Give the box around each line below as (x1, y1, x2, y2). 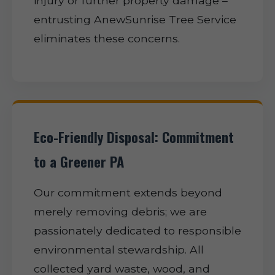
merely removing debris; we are (34, 205, 207, 218)
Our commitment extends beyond (34, 186, 222, 199)
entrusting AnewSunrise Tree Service (34, 13, 236, 26)
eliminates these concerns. (34, 32, 180, 45)
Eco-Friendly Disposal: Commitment (34, 126, 234, 147)
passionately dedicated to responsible (34, 224, 241, 237)
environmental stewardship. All (34, 243, 204, 256)
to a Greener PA (34, 151, 124, 171)
